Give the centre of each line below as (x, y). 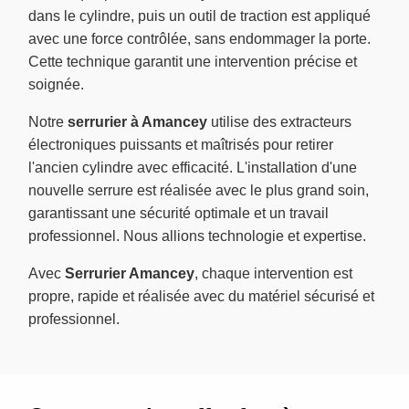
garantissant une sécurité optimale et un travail (178, 213)
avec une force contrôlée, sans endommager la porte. (199, 38)
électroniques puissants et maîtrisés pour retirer (181, 144)
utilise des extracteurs (279, 121)
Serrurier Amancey (130, 273)
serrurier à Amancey (137, 121)
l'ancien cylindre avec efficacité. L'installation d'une (193, 167)
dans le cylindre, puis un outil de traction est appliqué (199, 16)
